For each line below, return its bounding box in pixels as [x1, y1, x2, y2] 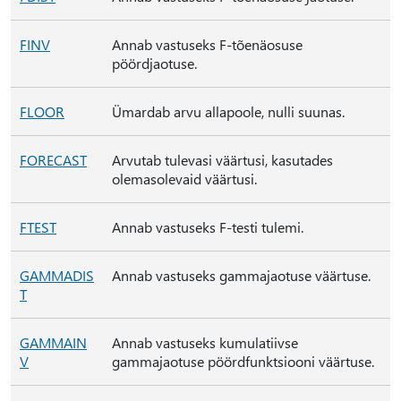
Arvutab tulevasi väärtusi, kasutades [112, 150, 333, 169]
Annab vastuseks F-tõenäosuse [112, 35, 303, 54]
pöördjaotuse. [112, 54, 197, 73]
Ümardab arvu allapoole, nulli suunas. [112, 102, 345, 121]
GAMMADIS [20, 266, 94, 285]
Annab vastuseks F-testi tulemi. [112, 218, 303, 236]
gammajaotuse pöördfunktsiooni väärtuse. [112, 352, 374, 371]
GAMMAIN [20, 333, 87, 352]
